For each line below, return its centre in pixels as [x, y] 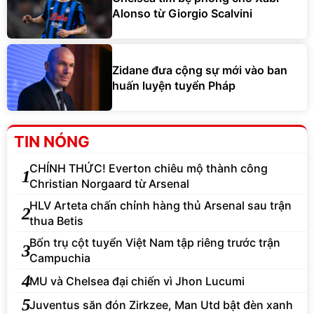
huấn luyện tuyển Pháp [174, 85]
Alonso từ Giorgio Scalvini [182, 13]
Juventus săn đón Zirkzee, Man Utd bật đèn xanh [161, 305]
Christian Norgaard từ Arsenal [109, 184]
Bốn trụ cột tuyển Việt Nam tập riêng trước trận [155, 243]
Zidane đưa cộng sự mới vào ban [200, 70]
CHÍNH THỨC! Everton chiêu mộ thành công [149, 169]
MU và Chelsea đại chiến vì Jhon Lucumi [137, 281]
